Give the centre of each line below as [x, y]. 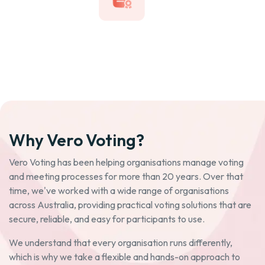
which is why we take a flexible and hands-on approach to [125, 257]
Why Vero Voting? [77, 140]
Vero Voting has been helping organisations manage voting [126, 162]
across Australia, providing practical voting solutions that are [130, 205]
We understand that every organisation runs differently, [121, 243]
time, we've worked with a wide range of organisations [119, 191]
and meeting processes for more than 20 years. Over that [126, 177]
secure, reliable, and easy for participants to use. [107, 219]
